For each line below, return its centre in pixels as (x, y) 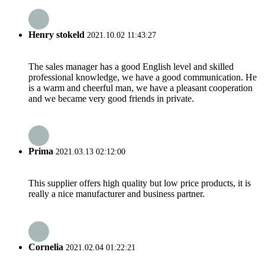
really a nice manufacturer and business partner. (117, 194)
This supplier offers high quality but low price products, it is (140, 183)
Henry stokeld (56, 34)
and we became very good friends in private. (111, 98)
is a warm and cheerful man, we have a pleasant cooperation (140, 88)
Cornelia (46, 247)
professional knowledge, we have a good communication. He (143, 77)
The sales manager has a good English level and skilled (131, 66)
